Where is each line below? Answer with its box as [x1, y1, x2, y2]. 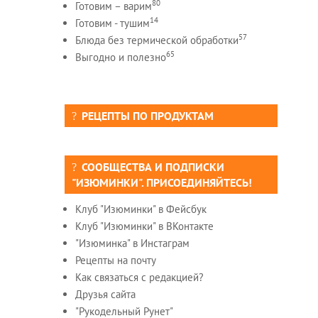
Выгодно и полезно [75, 50, 166, 64]
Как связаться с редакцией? [75, 270, 204, 284]
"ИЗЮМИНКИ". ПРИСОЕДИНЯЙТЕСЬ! [71, 175, 252, 190]
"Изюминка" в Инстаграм [75, 236, 190, 250]
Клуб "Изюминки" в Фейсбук [75, 202, 207, 216]
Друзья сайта [75, 287, 136, 301]
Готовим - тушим [75, 16, 150, 30]
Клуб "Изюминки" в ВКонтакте [75, 219, 214, 233]
